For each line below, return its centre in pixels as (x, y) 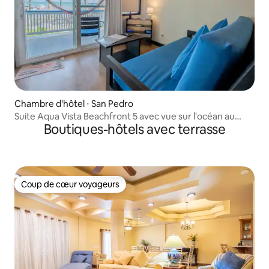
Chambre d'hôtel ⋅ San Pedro (74, 103)
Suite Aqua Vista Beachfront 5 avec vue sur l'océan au (125, 116)
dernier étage (43, 127)
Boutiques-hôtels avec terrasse (134, 129)
